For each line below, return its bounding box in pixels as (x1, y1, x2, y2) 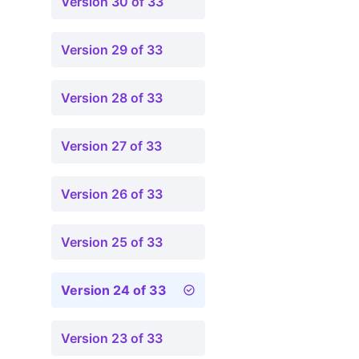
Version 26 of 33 (61, 186, 163, 202)
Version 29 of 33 (61, 42, 163, 58)
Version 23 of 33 (61, 330, 163, 346)
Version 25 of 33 (61, 234, 163, 250)
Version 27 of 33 (61, 138, 162, 154)
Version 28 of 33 (61, 90, 163, 106)
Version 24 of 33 (61, 282, 167, 298)
